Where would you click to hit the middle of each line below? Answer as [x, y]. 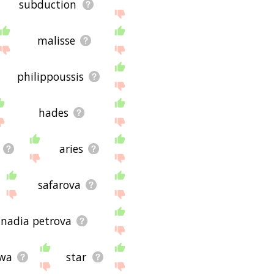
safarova [60, 184]
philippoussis [50, 76]
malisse [56, 40]
